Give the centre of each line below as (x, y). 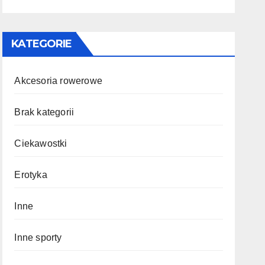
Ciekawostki (41, 143)
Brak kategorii (44, 112)
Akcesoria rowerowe (58, 81)
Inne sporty (38, 237)
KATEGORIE (42, 44)
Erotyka (31, 175)
